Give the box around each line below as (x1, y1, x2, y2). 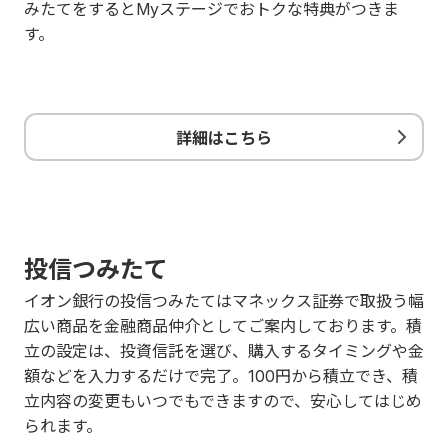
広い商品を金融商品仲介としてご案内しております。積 (24, 316, 422, 336)
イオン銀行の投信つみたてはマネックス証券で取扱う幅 (24, 291, 424, 311)
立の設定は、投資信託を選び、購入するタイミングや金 (24, 341, 424, 361)
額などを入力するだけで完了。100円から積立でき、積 (24, 366, 418, 386)
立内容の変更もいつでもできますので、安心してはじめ (24, 391, 422, 411)
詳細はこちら (176, 127, 272, 148)
